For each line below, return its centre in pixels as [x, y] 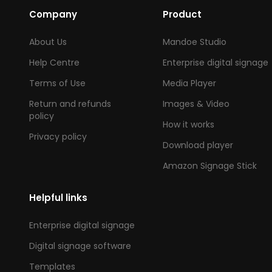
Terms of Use [57, 83]
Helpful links [58, 198]
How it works [188, 125]
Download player [198, 145]
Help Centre [54, 63]
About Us [48, 42]
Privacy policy [58, 137]
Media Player [189, 83]
